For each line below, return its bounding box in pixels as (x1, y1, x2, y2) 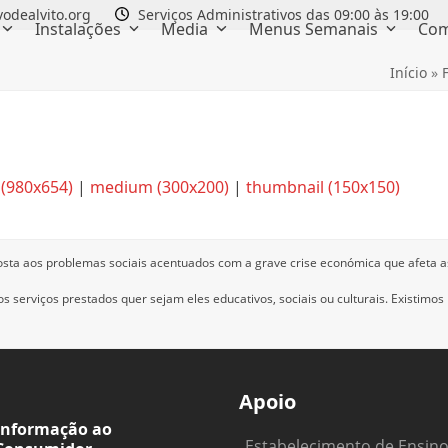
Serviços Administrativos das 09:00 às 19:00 (134, 4, 429, 24)
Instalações (34, 18, 125, 40)
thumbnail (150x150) (246, 175, 400, 198)
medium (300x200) (90, 175, 229, 198)
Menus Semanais (248, 18, 382, 40)
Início (390, 62, 427, 82)
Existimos (391, 289, 444, 307)
